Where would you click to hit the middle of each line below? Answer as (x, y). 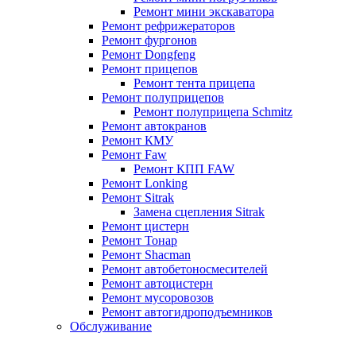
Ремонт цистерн (145, 226)
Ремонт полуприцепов (163, 98)
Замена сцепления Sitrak (199, 212)
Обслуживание (111, 327)
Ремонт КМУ (137, 141)
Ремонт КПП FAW (184, 169)
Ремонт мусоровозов (158, 298)
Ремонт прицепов (150, 69)
